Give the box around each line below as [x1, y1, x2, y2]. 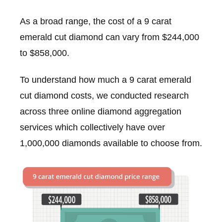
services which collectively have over [20, 122, 165, 132]
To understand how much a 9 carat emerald [20, 74, 191, 85]
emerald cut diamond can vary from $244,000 [20, 32, 199, 43]
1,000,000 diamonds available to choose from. [20, 138, 202, 148]
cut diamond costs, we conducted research [20, 90, 189, 101]
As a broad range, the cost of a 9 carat [20, 16, 171, 27]
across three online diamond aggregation [20, 106, 181, 116]
